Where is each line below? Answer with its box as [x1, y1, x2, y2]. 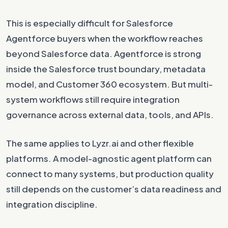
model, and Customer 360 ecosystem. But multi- [6, 78, 213, 90]
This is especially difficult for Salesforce [6, 17, 173, 28]
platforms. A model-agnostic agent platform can [6, 153, 212, 164]
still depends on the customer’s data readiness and [6, 183, 221, 194]
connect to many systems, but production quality [6, 168, 214, 179]
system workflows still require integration [6, 94, 180, 105]
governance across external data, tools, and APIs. [6, 109, 214, 120]
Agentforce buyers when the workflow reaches [6, 33, 203, 44]
